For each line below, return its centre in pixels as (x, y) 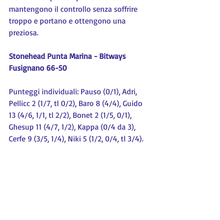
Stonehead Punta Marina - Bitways (68, 56)
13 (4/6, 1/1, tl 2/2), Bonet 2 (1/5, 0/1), (71, 115)
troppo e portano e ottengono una (68, 21)
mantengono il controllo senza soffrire (74, 9)
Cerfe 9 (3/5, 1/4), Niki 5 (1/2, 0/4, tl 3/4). (76, 138)
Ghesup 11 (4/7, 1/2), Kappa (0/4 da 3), (73, 127)
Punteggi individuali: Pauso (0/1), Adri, (74, 91)
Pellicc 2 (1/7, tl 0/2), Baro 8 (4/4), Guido (77, 103)
